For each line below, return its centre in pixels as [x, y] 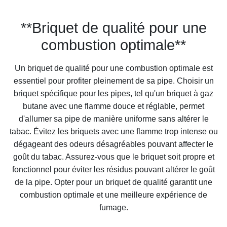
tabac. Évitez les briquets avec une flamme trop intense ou [113, 131]
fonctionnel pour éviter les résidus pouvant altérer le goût [113, 169]
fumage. [113, 207]
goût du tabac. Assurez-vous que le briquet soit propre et [113, 157]
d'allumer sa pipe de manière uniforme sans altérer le [113, 119]
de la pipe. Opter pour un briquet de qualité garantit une [113, 182]
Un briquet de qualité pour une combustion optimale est [113, 68]
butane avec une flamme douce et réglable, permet [113, 106]
